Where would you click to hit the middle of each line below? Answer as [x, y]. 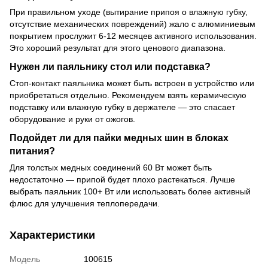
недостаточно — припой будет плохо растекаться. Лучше [122, 179]
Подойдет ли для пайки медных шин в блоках [119, 137]
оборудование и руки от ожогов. [72, 119]
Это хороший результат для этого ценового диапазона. [118, 48]
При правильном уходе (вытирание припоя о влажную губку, [129, 12]
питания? [32, 150]
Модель [25, 259]
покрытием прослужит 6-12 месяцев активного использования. [133, 36]
